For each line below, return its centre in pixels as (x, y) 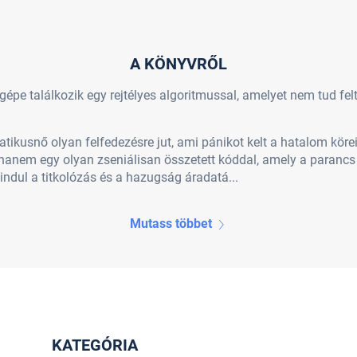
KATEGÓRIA (94, 345)
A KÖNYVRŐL (178, 63)
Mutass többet (171, 223)
